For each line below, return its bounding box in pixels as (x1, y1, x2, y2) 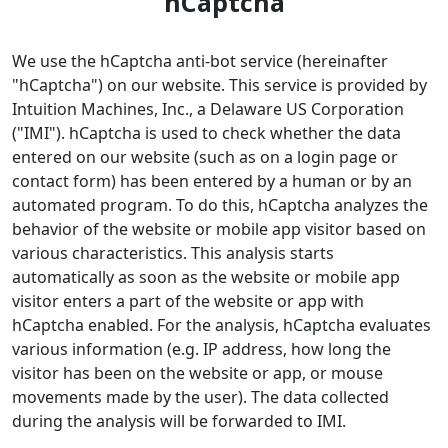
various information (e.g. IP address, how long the (12, 337, 391, 360)
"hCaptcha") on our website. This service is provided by (12, 73, 427, 96)
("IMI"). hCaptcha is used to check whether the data (12, 121, 401, 144)
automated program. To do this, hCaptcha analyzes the (12, 193, 428, 216)
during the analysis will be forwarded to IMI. (12, 409, 346, 432)
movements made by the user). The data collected (12, 385, 389, 408)
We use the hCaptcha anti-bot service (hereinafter (12, 49, 388, 72)
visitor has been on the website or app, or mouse (12, 361, 383, 384)
